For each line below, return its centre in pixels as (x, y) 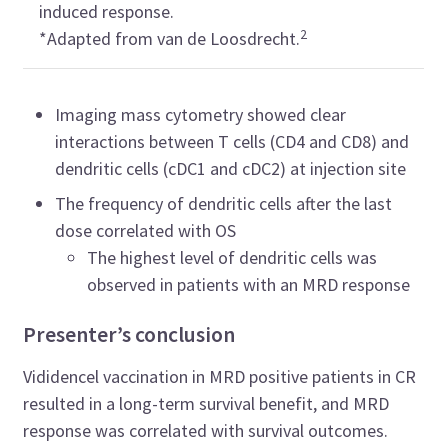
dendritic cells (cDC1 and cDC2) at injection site (231, 169)
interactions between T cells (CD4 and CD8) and (232, 142)
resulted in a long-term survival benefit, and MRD (206, 404)
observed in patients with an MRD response (249, 285)
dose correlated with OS (146, 231)
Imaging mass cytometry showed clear (201, 115)
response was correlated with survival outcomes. (206, 431)
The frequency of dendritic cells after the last (224, 204)
